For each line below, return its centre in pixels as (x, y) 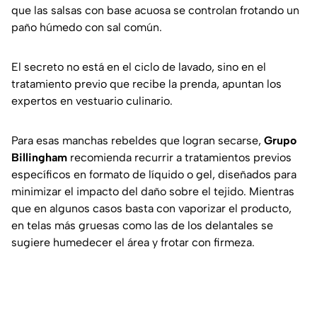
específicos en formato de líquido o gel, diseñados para (154, 174)
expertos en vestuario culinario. (92, 100)
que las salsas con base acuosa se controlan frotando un (155, 10)
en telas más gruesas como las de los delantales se (142, 225)
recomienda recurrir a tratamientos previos (179, 157)
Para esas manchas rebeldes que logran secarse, (138, 140)
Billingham (39, 157)
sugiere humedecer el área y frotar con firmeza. (133, 242)
